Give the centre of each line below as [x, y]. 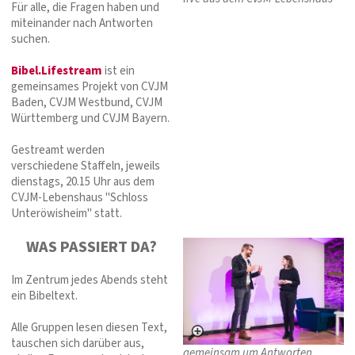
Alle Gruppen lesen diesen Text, [89, 328]
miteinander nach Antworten [82, 24]
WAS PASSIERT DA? [92, 248]
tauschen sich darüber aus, [78, 344]
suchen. [31, 40]
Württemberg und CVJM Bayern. [90, 119]
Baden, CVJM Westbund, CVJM [87, 103]
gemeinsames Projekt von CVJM [90, 87]
